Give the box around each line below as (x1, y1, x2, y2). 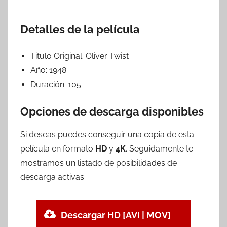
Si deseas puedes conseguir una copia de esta (20, 129, 194, 139)
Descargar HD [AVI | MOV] (61, 209, 171, 220)
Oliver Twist (86, 51, 129, 61)
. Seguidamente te (126, 143, 193, 154)
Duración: (30, 80, 68, 90)
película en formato (20, 143, 95, 154)
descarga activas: (20, 172, 86, 182)
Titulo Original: (30, 51, 86, 61)
